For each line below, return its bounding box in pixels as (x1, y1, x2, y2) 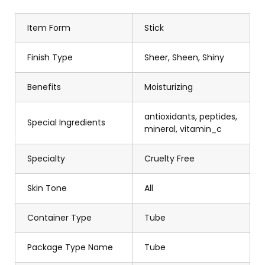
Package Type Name (27, 241, 113, 254)
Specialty (27, 153, 65, 165)
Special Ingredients (27, 117, 105, 129)
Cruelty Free (144, 153, 195, 165)
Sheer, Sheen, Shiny (144, 51, 224, 64)
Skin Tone (27, 182, 67, 195)
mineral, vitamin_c (144, 123, 222, 135)
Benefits (27, 81, 61, 93)
